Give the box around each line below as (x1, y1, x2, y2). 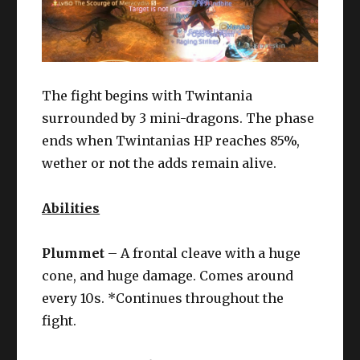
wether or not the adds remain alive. (42, 155, 277, 172)
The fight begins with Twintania (42, 88, 253, 104)
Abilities (42, 200, 100, 217)
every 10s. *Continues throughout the (42, 290, 284, 307)
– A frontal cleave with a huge (104, 245, 301, 262)
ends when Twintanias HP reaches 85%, (42, 133, 301, 149)
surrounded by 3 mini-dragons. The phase (42, 110, 315, 127)
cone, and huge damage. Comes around (42, 268, 294, 284)
